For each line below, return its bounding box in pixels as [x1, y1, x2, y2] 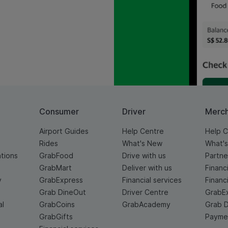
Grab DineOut [39, 188, 86, 197]
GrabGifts [39, 212, 73, 221]
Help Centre [122, 127, 164, 136]
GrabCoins [39, 200, 75, 209]
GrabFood [39, 151, 73, 160]
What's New [122, 139, 162, 148]
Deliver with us [122, 163, 172, 173]
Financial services [122, 176, 182, 185]
